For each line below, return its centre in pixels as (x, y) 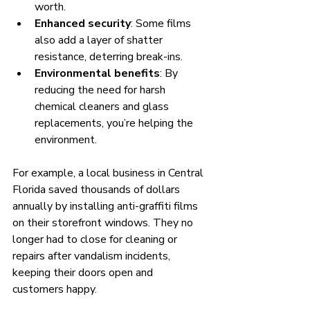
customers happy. (55, 289)
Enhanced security (83, 23)
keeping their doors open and (84, 272)
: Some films (162, 23)
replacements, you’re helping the (115, 123)
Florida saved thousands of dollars (98, 189)
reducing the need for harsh (101, 90)
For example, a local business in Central (109, 173)
